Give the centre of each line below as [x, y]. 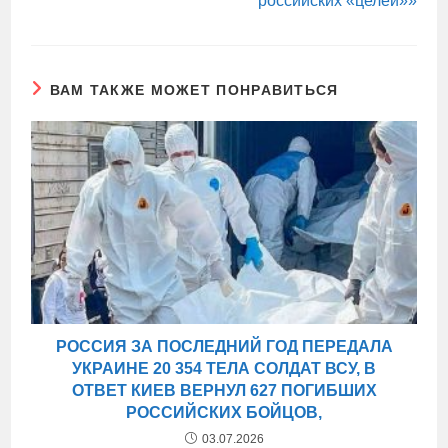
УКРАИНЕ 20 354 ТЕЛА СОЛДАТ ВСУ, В [224, 369]
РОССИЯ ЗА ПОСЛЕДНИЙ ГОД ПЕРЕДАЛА [224, 347]
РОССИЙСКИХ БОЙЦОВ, [224, 413]
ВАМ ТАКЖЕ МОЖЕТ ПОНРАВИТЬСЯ [194, 90]
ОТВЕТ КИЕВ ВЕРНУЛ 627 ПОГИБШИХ [224, 391]
